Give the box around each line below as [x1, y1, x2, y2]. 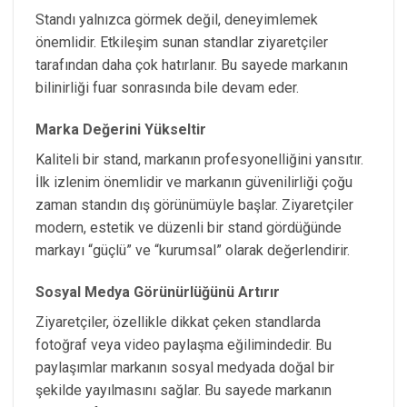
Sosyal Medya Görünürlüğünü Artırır [35, 283, 280, 301]
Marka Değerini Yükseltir [35, 121, 206, 139]
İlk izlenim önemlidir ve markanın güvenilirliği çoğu [35, 174, 352, 192]
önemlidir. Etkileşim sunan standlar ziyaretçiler [35, 34, 328, 52]
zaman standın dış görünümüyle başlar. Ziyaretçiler [35, 196, 353, 214]
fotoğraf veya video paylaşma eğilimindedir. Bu [35, 335, 332, 353]
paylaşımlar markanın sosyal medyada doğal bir [35, 358, 334, 376]
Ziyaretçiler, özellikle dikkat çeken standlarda [35, 313, 321, 331]
